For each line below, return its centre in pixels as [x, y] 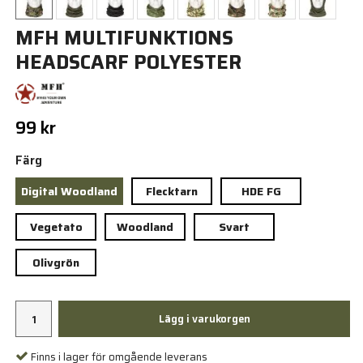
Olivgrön [56, 263]
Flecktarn [172, 191]
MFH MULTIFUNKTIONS [125, 38]
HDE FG [261, 191]
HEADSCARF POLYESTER [129, 62]
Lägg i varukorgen [204, 319]
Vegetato [56, 227]
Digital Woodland [70, 191]
